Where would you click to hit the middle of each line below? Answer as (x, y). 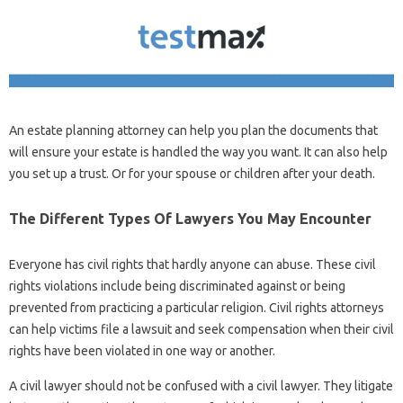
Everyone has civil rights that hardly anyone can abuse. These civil (193, 265)
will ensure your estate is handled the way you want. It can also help (198, 152)
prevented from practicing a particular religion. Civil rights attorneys (197, 308)
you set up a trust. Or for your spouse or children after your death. (192, 174)
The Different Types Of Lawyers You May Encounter (190, 219)
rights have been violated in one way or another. (142, 351)
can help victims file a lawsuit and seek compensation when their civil (201, 330)
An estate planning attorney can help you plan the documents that (193, 131)
